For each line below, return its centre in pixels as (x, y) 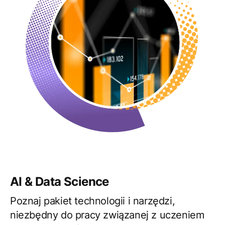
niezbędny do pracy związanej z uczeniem (107, 215)
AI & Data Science (60, 182)
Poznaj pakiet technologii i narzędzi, (93, 201)
